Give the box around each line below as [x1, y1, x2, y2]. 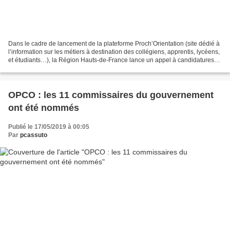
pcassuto [20, 131, 47, 139]
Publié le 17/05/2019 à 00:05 [8, 123, 89, 131]
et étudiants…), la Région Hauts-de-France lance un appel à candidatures [8, 56, 214, 64]
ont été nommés [8, 103, 79, 113]
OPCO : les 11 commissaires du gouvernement [8, 90, 214, 101]
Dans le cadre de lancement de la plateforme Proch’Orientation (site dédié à [8, 40, 220, 48]
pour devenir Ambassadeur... [8, 65, 88, 72]
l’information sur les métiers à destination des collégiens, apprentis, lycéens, [8, 48, 220, 56]
